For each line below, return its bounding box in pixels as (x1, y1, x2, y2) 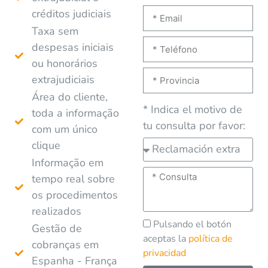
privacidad (143, 246, 186, 260)
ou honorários (31, 56, 98, 71)
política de (188, 232, 233, 245)
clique (31, 138, 60, 153)
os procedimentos (31, 187, 118, 202)
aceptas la (143, 232, 188, 245)
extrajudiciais (31, 72, 95, 87)
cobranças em (31, 237, 99, 252)
